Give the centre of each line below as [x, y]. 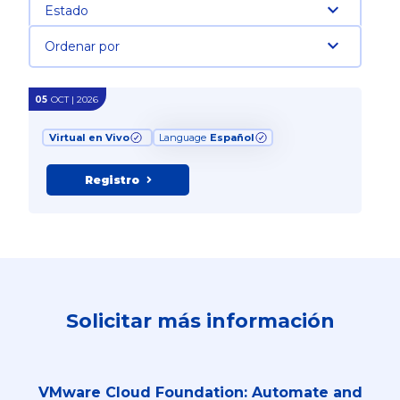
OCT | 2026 [75, 99]
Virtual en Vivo [89, 137]
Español [232, 137]
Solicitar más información [200, 321]
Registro [112, 179]
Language [184, 137]
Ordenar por [82, 47]
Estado [66, 11]
